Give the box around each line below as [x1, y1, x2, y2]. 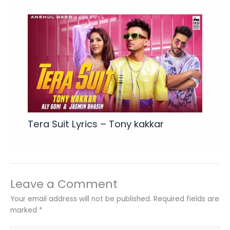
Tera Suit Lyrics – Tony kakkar [28, 117, 164, 130]
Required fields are [154, 194, 219, 204]
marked [10, 205, 39, 215]
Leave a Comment [10, 176, 118, 192]
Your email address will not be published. [10, 194, 151, 204]
